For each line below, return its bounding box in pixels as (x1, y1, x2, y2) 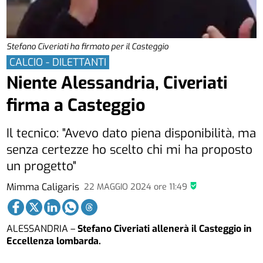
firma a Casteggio (6, 94, 146, 117)
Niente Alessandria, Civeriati (6, 72, 228, 95)
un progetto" (6, 158, 77, 175)
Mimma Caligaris (6, 180, 80, 193)
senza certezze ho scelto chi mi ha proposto (6, 141, 253, 159)
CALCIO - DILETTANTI (9, 55, 107, 69)
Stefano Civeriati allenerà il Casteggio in (75, 222, 252, 235)
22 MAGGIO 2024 (84, 181, 154, 193)
